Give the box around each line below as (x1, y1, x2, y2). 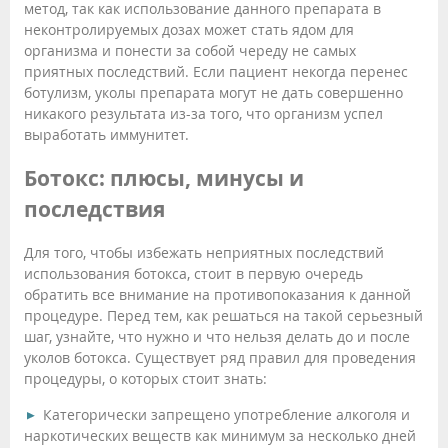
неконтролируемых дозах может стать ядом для (24, 20, 354, 40)
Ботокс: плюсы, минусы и (24, 163, 304, 193)
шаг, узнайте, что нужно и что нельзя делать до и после (24, 327, 410, 347)
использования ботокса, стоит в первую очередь (24, 264, 363, 284)
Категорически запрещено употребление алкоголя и (43, 405, 410, 425)
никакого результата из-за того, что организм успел (24, 104, 383, 124)
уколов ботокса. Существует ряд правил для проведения (24, 348, 416, 368)
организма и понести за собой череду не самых (24, 41, 356, 61)
